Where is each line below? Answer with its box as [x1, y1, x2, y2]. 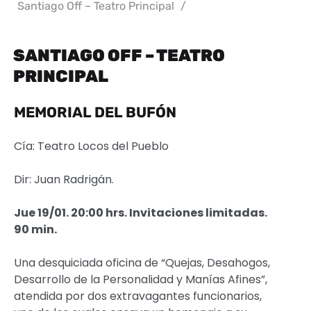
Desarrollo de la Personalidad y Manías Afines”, [14, 271, 267, 288]
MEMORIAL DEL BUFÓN [14, 103, 176, 121]
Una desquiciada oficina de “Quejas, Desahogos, [14, 255, 270, 271]
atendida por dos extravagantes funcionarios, [14, 288, 262, 305]
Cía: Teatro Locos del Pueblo [14, 138, 169, 155]
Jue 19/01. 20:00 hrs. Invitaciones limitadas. [14, 205, 267, 221]
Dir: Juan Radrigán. [14, 171, 114, 188]
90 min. [14, 221, 57, 238]
